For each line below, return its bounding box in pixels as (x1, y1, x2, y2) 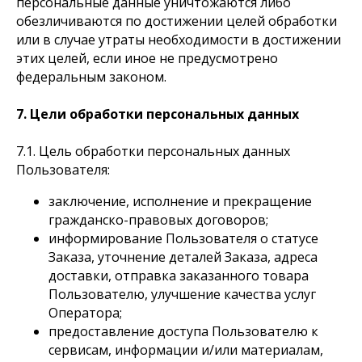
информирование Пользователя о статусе (48, 229, 318, 247)
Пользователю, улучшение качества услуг (48, 285, 316, 303)
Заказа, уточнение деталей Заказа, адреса (48, 248, 318, 266)
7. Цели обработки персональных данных (16, 105, 299, 123)
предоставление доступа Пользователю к (48, 322, 318, 340)
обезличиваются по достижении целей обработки (16, 12, 337, 30)
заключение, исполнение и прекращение (48, 192, 312, 210)
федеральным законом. (16, 68, 166, 86)
